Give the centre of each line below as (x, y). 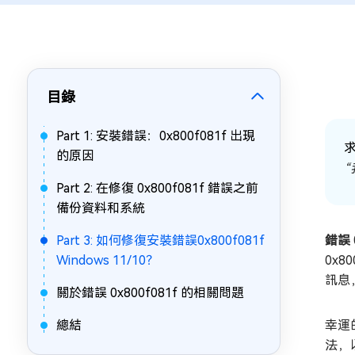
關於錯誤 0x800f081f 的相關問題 (150, 293)
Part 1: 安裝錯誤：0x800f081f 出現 (156, 136)
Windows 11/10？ (107, 260)
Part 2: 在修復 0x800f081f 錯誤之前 (157, 188)
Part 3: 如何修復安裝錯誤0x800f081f (160, 240)
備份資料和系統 (101, 208)
